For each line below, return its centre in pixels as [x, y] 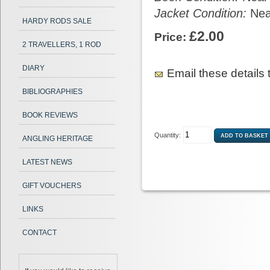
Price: [172, 37]
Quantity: [168, 135]
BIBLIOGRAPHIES [52, 92]
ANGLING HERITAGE [58, 139]
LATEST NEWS [47, 162]
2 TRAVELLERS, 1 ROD [62, 45]
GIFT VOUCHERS [52, 186]
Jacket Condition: [202, 14]
